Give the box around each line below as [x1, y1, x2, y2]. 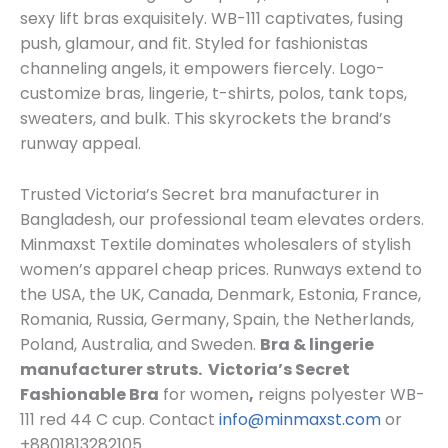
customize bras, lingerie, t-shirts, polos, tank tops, [20, 82, 407, 106]
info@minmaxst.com [219, 407, 381, 431]
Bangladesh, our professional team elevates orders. [20, 207, 424, 231]
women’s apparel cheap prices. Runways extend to [20, 257, 422, 281]
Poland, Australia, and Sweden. [20, 332, 260, 356]
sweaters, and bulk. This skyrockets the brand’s [20, 107, 391, 131]
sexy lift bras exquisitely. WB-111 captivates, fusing [20, 7, 403, 31]
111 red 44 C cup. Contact [20, 407, 219, 431]
